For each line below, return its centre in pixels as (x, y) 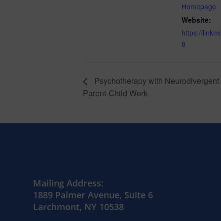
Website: (196, 19)
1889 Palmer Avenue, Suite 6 (93, 195)
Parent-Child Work (115, 93)
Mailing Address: (69, 183)
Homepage (199, 6)
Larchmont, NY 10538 (79, 206)
